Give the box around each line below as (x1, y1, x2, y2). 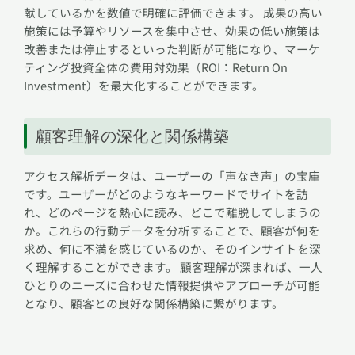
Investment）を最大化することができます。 (24, 77, 264, 94)
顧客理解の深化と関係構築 (36, 127, 230, 147)
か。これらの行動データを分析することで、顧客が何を (24, 222, 320, 239)
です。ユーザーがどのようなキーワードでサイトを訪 (24, 185, 308, 203)
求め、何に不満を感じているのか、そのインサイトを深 (24, 240, 321, 258)
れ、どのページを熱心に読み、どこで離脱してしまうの (24, 204, 321, 221)
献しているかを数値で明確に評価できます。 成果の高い (24, 4, 323, 21)
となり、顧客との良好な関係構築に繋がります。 (24, 295, 284, 312)
